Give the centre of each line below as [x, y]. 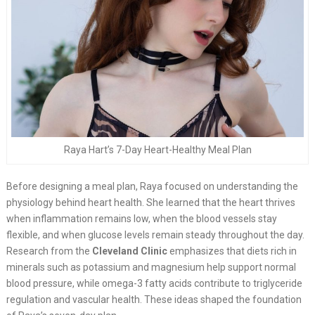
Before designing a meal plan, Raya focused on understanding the [152, 186]
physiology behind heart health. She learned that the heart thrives [150, 202]
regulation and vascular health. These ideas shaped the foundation [154, 299]
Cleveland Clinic [129, 251]
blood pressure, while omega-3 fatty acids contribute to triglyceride [154, 283]
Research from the [49, 251]
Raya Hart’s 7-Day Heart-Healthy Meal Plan [157, 149]
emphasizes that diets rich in [232, 251]
